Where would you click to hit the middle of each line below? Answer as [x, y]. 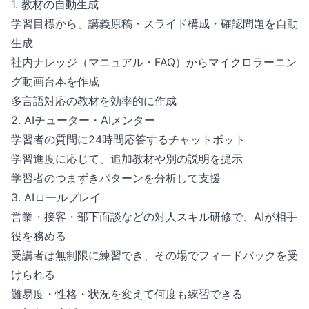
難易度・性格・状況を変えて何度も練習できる [127, 294]
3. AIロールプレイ [56, 197]
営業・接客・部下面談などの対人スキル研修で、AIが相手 [154, 217]
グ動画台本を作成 [55, 81]
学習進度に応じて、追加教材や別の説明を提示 [127, 159]
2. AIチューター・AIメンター [83, 120]
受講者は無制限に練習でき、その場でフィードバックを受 [154, 255]
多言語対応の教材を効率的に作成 [94, 101]
